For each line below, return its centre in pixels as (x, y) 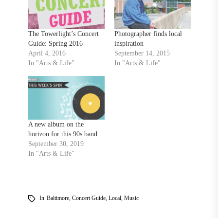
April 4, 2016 (47, 54)
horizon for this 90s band (63, 134)
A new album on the (56, 125)
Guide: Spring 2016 (55, 44)
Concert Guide (89, 198)
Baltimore (58, 198)
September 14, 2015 (142, 54)
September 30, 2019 (56, 144)
